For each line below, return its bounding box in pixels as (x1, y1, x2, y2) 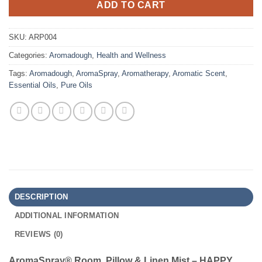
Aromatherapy (122, 69, 168, 78)
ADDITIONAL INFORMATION (14, 211, 119, 220)
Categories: (9, 51, 49, 60)
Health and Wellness (96, 51, 166, 60)
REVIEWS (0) (14, 230, 63, 239)
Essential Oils (9, 81, 56, 90)
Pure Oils (61, 81, 92, 90)
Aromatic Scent (173, 69, 225, 78)
